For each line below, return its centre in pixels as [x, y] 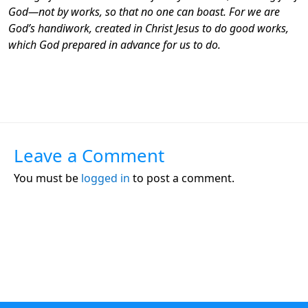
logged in [106, 178]
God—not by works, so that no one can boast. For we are [144, 11]
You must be [47, 178]
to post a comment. [182, 178]
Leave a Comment [89, 155]
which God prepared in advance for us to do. [114, 44]
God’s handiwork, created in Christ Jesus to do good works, [148, 28]
